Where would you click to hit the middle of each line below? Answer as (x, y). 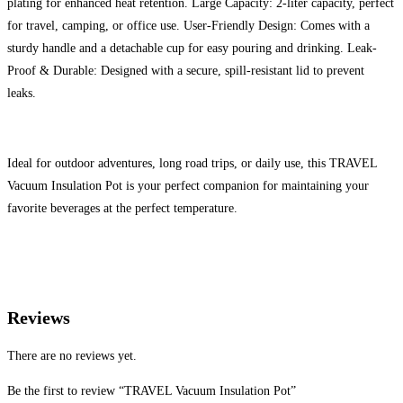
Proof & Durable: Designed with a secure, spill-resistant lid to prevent (186, 71)
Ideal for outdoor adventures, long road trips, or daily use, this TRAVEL (192, 164)
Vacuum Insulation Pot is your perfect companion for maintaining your (188, 186)
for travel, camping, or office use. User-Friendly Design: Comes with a (188, 26)
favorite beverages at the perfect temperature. (122, 209)
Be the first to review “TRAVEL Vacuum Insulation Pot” (152, 391)
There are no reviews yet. (72, 356)
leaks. (22, 94)
